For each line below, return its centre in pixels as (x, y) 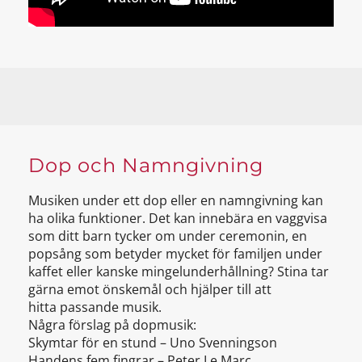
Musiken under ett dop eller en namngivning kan (176, 201)
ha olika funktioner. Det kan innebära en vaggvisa (178, 219)
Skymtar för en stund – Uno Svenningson (153, 343)
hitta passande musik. (95, 307)
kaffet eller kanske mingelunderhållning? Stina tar (179, 272)
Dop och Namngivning (146, 166)
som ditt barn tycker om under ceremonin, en (168, 236)
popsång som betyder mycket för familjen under (175, 254)
